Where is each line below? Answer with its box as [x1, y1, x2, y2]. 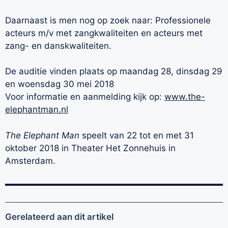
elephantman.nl [5, 104, 68, 115]
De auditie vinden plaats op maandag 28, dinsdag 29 [5, 66, 222, 77]
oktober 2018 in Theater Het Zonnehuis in [5, 142, 176, 153]
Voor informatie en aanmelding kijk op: [5, 92, 164, 102]
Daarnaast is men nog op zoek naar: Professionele [5, 15, 211, 25]
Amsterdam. [5, 155, 55, 166]
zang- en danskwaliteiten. [5, 40, 111, 51]
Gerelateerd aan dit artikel [5, 211, 113, 222]
